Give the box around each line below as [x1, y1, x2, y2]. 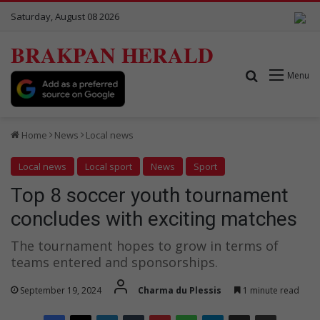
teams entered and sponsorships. [11, 253, 218, 271]
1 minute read [241, 284, 299, 296]
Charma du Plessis [138, 284, 221, 296]
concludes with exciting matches [11, 206, 297, 231]
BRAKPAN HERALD [11, 39, 214, 70]
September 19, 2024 [20, 284, 101, 296]
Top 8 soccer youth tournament [11, 183, 289, 207]
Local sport [85, 159, 132, 173]
